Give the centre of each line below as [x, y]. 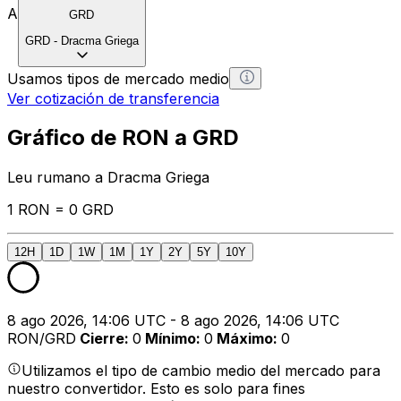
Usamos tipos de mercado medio [118, 78]
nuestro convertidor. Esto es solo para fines [156, 389]
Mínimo [171, 339]
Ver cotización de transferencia [113, 98]
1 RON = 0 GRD [60, 210]
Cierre [102, 339]
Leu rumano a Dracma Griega [108, 178]
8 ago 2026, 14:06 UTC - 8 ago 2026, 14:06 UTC [173, 321]
